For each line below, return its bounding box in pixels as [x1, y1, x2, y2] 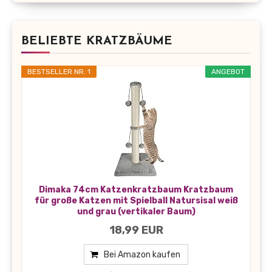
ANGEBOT [211, 67, 245, 76]
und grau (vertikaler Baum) [76, 206, 195, 217]
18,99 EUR [109, 223, 163, 237]
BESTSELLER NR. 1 [27, 67, 90, 76]
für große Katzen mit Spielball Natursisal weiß [34, 195, 238, 206]
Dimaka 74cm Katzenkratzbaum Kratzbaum [39, 184, 233, 195]
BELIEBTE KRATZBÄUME [21, 35, 172, 47]
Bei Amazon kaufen [104, 249, 180, 260]
